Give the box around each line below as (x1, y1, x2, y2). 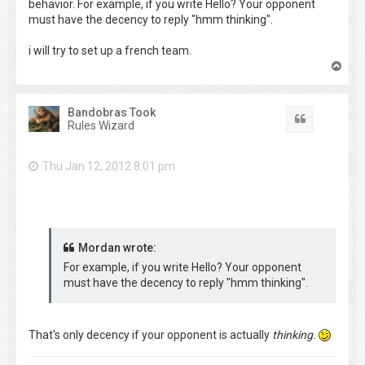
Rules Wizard (67, 118, 134, 132)
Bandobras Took (67, 105, 156, 119)
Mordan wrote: (78, 240, 156, 254)
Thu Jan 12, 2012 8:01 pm (42, 159, 175, 173)
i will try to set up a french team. (29, 43, 191, 57)
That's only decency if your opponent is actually (29, 328, 272, 341)
